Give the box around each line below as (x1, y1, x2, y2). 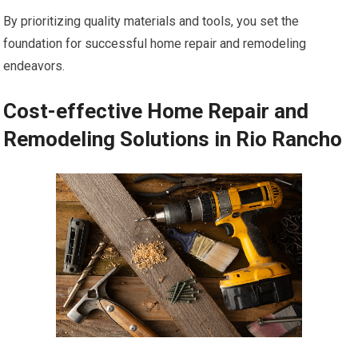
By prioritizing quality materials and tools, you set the (3, 14, 300, 30)
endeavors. (3, 58, 66, 74)
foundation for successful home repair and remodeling (3, 36, 307, 52)
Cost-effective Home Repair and (3, 99, 309, 124)
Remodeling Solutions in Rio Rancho (3, 127, 343, 152)
